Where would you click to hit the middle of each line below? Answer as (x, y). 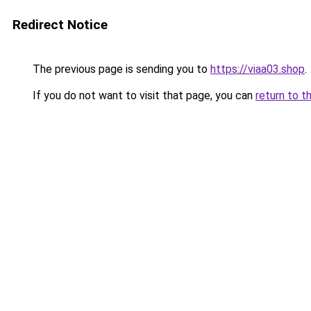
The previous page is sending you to (120, 69)
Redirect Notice (60, 25)
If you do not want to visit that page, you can (143, 95)
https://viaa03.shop (258, 69)
